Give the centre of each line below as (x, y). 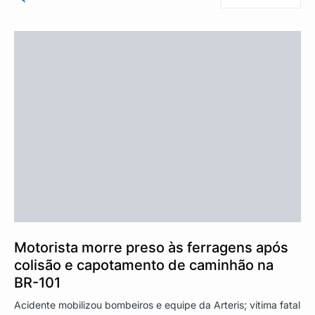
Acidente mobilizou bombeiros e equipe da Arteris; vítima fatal (157, 304)
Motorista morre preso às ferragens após (151, 247)
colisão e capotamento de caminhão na (144, 265)
